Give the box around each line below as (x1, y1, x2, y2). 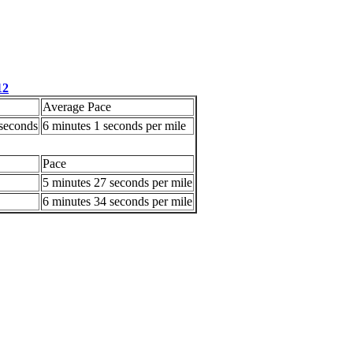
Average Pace (43, 100, 111, 114)
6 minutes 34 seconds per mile (43, 195, 192, 209)
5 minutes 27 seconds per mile (43, 176, 192, 190)
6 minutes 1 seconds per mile (43, 119, 186, 133)
